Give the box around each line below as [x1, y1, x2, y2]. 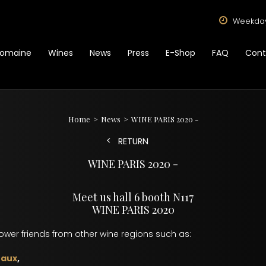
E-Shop [166, 46, 195, 59]
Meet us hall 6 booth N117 [72, 190, 194, 204]
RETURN [118, 135, 148, 147]
